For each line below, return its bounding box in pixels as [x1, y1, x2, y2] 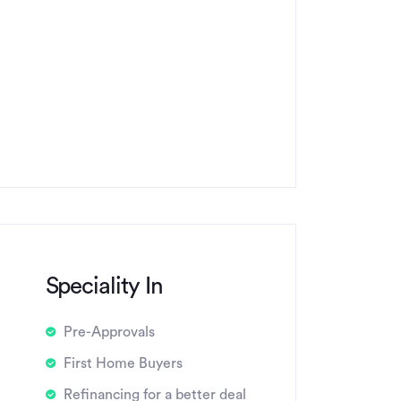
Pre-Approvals [63, 325, 155, 339]
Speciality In [45, 275, 163, 298]
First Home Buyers [63, 356, 183, 371]
